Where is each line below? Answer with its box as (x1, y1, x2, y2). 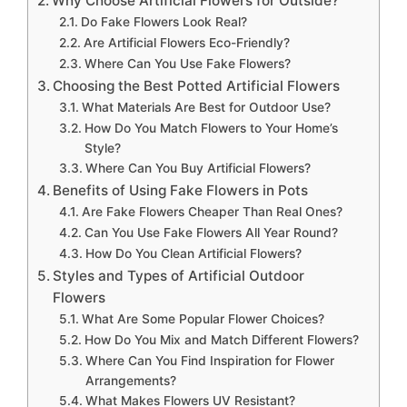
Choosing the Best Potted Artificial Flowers (53, 77, 341, 95)
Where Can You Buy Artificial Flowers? (84, 161, 311, 176)
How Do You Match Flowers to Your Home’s (84, 121, 338, 136)
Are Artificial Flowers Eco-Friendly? (83, 35, 290, 51)
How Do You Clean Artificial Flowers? (84, 246, 302, 262)
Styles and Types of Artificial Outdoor (53, 267, 305, 285)
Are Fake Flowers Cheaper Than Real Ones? (81, 204, 342, 220)
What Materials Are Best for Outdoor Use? (81, 100, 331, 115)
